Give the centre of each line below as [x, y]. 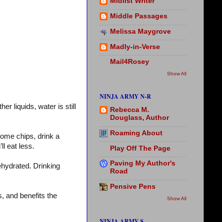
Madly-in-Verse [135, 47]
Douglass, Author [139, 118]
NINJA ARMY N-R [125, 96]
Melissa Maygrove [140, 31]
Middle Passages [139, 16]
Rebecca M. [130, 110]
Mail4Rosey [130, 62]
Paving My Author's [143, 164]
